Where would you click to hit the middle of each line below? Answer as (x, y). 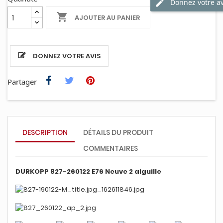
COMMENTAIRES (111, 148)
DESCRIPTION (45, 132)
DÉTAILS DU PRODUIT (118, 132)
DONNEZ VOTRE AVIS (67, 56)
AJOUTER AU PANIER (108, 17)
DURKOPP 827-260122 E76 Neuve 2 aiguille (89, 171)
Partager (22, 82)
